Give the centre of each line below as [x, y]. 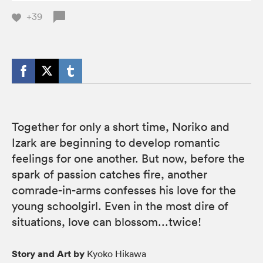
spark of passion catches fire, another [109, 174]
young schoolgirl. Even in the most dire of [120, 206]
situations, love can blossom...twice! [107, 222]
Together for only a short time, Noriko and [121, 127]
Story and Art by [48, 253]
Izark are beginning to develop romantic [116, 142]
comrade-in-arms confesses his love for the [124, 190]
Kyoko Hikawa [115, 253]
